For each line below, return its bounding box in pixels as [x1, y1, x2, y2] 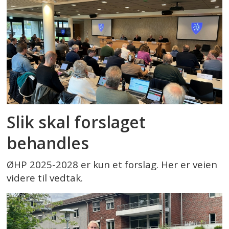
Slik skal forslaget [7, 110, 146, 133]
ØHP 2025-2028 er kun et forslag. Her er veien [7, 157, 218, 171]
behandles [7, 131, 89, 154]
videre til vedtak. [7, 171, 83, 185]
